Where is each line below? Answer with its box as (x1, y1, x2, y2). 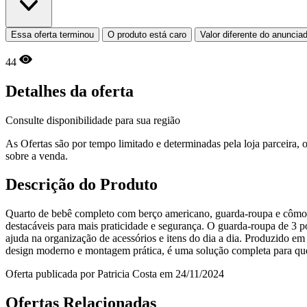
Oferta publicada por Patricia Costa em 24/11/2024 (5, 268, 224, 280)
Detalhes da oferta (5, 82, 134, 100)
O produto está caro (108, 29, 186, 40)
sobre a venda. (5, 149, 68, 162)
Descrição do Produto (5, 175, 158, 194)
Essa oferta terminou (11, 29, 94, 40)
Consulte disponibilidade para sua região (5, 114, 180, 126)
